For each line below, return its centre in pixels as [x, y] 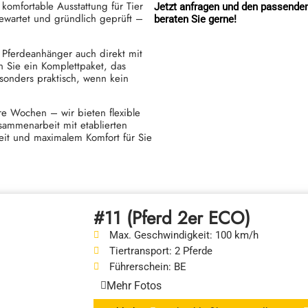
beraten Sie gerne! [195, 19]
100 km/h [235, 235]
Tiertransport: [140, 251]
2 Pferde [192, 251]
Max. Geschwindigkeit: [161, 235]
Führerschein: [140, 266]
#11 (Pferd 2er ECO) [172, 218]
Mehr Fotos [134, 285]
